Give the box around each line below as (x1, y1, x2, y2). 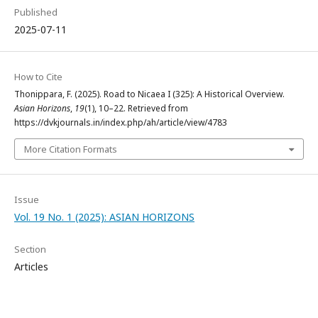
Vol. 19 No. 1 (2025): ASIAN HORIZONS (14, 210, 194, 224)
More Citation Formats (24, 143, 117, 156)
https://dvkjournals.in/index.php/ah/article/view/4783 (14, 116, 227, 129)
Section (14, 243, 46, 256)
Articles (14, 260, 48, 274)
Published (14, 6, 57, 19)
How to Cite (14, 70, 62, 84)
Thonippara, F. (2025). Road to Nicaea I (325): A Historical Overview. (14, 88, 285, 101)
